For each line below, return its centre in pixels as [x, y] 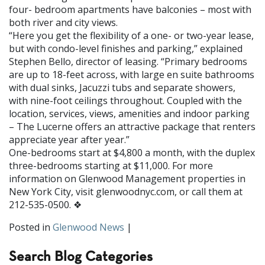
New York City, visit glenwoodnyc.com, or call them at [126, 192]
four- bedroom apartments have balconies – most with [130, 9]
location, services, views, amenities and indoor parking [129, 114]
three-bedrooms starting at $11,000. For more [111, 166]
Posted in [31, 227]
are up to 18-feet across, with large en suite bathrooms [132, 75]
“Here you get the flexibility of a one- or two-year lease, [131, 35]
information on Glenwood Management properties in [127, 179]
